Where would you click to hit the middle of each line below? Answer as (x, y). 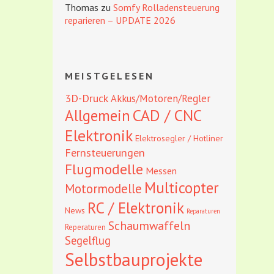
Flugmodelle (104, 169)
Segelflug (88, 240)
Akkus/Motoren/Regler (161, 98)
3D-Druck (87, 98)
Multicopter (182, 188)
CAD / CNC (167, 115)
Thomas (82, 7)
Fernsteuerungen (105, 153)
